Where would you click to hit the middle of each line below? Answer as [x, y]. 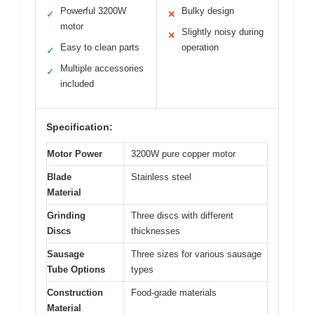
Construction [75, 293]
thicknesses [156, 231]
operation [200, 48]
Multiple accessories [102, 69]
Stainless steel [161, 177]
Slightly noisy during [223, 32]
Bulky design [208, 11]
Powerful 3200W [93, 11]
